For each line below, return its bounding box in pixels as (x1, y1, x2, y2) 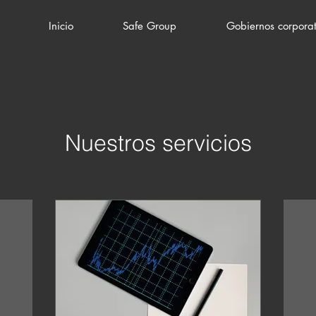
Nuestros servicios (64, 129, 252, 157)
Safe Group (123, 19, 177, 32)
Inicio (49, 19, 74, 32)
